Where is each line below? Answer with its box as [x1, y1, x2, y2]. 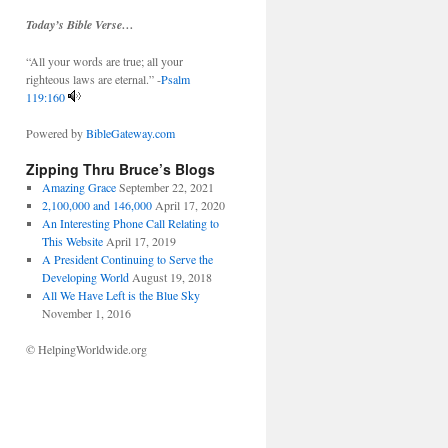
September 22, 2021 [118, 179, 214, 195]
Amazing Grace [41, 179, 116, 195]
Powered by [26, 125, 86, 141]
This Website [41, 233, 103, 249]
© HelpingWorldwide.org [26, 341, 147, 357]
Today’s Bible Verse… [26, 16, 134, 33]
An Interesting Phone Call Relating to [41, 215, 219, 231]
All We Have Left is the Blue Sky [41, 287, 200, 303]
